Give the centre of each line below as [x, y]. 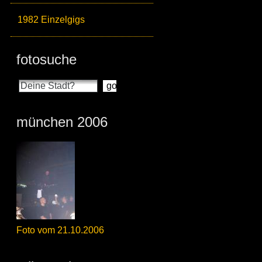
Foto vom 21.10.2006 [60, 230]
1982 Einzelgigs [51, 20]
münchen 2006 [62, 122]
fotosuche [46, 60]
